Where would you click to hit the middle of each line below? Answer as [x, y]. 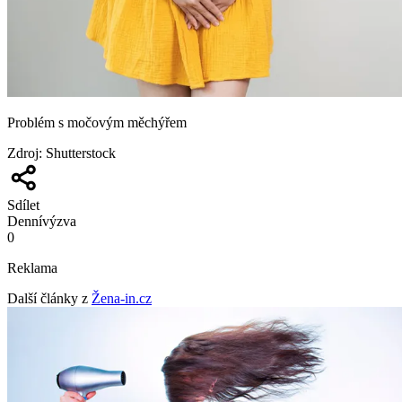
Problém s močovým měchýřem [97, 122]
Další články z [48, 298]
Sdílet [23, 205]
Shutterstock [81, 153]
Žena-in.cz [122, 298]
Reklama [32, 267]
